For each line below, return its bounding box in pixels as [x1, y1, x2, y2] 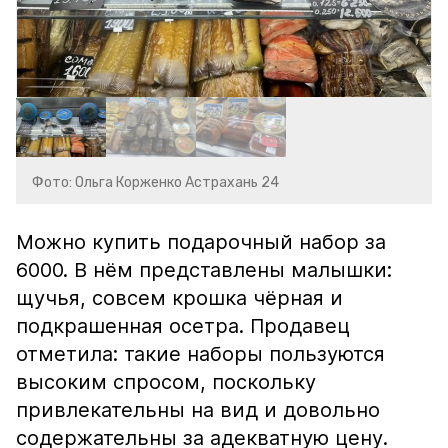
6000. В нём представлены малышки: [16, 258, 392, 282]
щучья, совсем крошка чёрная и [16, 286, 343, 310]
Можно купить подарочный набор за [16, 230, 386, 254]
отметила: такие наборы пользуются [16, 342, 385, 366]
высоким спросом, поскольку [16, 370, 316, 394]
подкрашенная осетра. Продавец [16, 314, 350, 338]
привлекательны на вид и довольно [16, 398, 380, 422]
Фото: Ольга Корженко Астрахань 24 [32, 174, 279, 191]
